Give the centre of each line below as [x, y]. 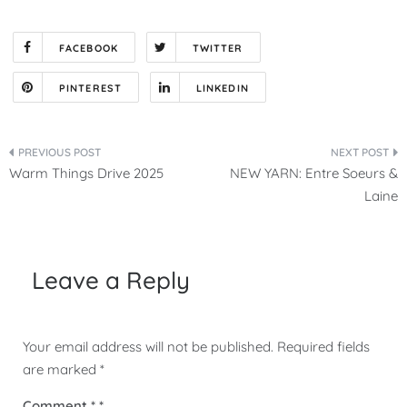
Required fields [323, 346]
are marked [61, 369]
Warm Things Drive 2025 [86, 173]
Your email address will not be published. [148, 346]
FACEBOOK [89, 48]
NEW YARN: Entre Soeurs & [314, 173]
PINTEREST [90, 88]
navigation [89, 203]
